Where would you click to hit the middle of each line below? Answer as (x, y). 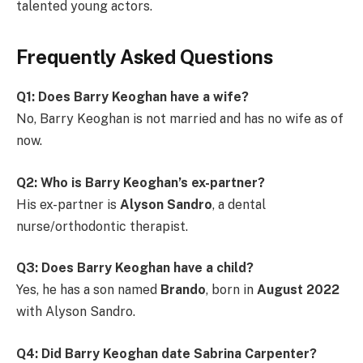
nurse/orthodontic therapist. (102, 226)
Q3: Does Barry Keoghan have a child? (135, 268)
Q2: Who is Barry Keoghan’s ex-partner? (141, 182)
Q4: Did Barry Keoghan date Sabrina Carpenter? (167, 353)
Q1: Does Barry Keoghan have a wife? (132, 96)
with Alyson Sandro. (76, 312)
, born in (231, 290)
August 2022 (298, 290)
